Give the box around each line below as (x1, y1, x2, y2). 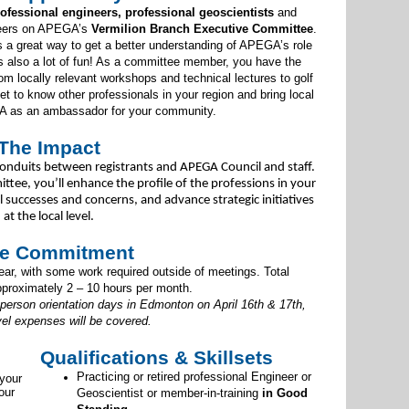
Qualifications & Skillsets (40, 346, 274, 369)
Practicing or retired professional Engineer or (77, 369, 312, 383)
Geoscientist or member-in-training (77, 385, 263, 400)
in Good (262, 385, 309, 400)
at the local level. (4, 209, 94, 224)
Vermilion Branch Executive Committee (90, 21, 313, 36)
